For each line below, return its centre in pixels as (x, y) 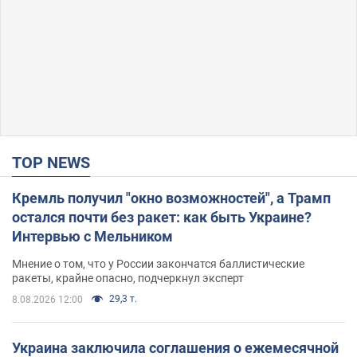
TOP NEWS (56, 163)
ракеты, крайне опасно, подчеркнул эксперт (128, 279)
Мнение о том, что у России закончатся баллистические (158, 264)
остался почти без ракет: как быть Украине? (162, 218)
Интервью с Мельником (92, 237)
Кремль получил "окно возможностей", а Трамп (171, 198)
